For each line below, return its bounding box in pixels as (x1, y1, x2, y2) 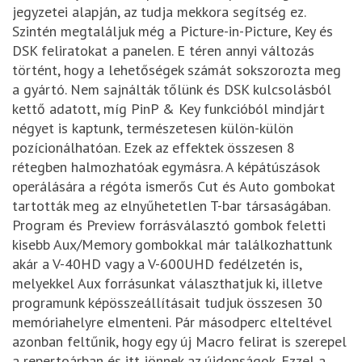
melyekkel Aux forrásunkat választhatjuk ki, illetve (12, 274, 322, 293)
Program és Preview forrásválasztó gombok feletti (12, 216, 326, 235)
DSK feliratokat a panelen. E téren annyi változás (12, 41, 314, 61)
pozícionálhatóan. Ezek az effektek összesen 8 (12, 138, 295, 158)
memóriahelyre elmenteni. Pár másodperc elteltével (12, 313, 332, 332)
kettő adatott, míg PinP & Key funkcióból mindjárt (12, 99, 325, 119)
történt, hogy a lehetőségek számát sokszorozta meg (12, 61, 341, 80)
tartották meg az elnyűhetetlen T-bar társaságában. (12, 196, 330, 216)
